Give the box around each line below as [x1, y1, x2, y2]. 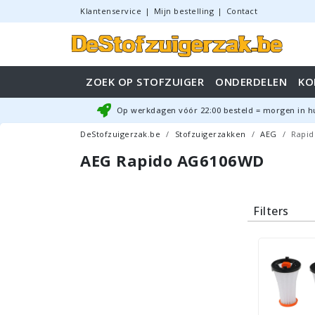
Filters [253, 203, 289, 219]
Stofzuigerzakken [174, 129, 246, 139]
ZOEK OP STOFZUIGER [86, 75, 204, 89]
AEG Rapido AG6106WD [80, 150, 264, 171]
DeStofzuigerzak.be [80, 129, 160, 139]
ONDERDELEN [215, 75, 287, 89]
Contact [226, 6, 257, 16]
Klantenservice [80, 6, 141, 16]
